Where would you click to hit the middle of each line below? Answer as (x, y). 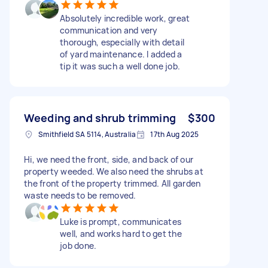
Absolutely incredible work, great (125, 18)
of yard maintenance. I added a (121, 54)
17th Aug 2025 (175, 134)
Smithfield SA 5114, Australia (87, 134)
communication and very (109, 30)
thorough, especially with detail (122, 42)
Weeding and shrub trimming (100, 118)
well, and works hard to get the (121, 233)
